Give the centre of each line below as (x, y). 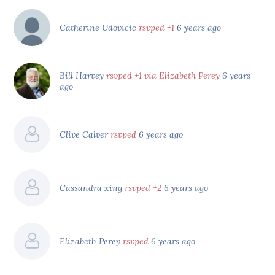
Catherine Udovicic (99, 27)
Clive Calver (85, 134)
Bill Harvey (83, 75)
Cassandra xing (92, 188)
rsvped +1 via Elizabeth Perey (163, 75)
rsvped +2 (143, 188)
